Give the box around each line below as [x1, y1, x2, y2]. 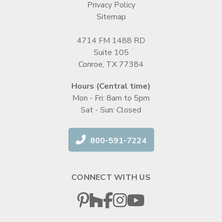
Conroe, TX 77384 [78, 58, 144, 70]
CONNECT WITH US [71, 171, 151, 183]
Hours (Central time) [71, 80, 151, 92]
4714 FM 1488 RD [77, 35, 145, 46]
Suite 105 [93, 47, 129, 58]
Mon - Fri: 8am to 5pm [72, 92, 150, 104]
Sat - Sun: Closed [81, 104, 141, 115]
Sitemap [96, 11, 126, 22]
